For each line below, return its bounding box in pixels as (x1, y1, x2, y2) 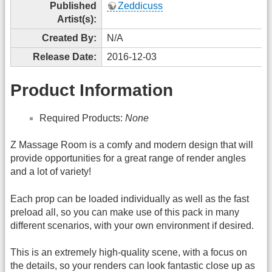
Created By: (42, 32, 97, 43)
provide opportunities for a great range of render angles (10, 153, 246, 164)
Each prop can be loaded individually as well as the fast (10, 193, 249, 204)
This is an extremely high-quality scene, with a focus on (10, 247, 247, 258)
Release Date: (33, 51, 97, 62)
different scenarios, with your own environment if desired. (10, 220, 254, 231)
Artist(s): (57, 13, 97, 24)
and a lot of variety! (10, 166, 91, 177)
